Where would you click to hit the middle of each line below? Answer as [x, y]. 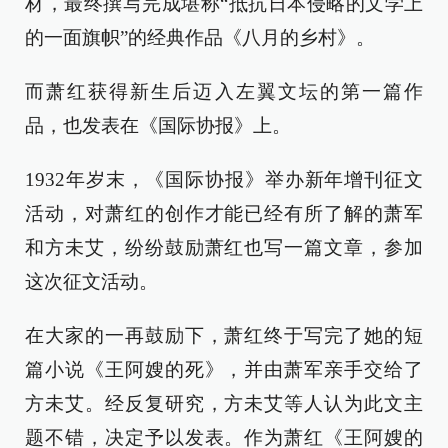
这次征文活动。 [91, 281]
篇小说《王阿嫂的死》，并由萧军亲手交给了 [224, 369]
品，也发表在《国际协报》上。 [158, 125]
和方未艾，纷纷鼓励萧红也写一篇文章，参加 [224, 247]
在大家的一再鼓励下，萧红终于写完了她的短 [224, 335]
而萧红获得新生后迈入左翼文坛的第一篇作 [224, 91]
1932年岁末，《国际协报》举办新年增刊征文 [224, 179]
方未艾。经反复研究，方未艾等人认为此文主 [224, 403]
